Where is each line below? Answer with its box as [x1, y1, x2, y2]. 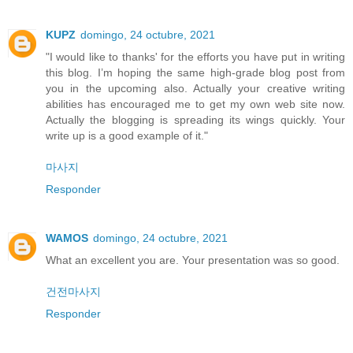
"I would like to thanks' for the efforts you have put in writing [46, 50, 345, 63]
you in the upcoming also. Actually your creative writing [46, 81, 345, 95]
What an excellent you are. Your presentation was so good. [46, 253, 340, 266]
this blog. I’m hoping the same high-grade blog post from [46, 65, 345, 79]
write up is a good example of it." [46, 128, 208, 142]
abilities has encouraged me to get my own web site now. [46, 97, 345, 110]
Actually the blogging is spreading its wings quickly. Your [46, 113, 345, 126]
